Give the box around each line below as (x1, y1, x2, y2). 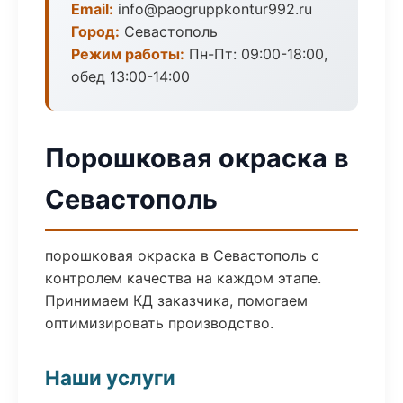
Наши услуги (45, 365, 175, 390)
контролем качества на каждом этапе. (45, 269, 321, 287)
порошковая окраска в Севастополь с (45, 246, 319, 264)
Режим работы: (71, 45, 184, 63)
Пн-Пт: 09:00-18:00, (184, 45, 327, 63)
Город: (71, 22, 120, 40)
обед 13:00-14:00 (71, 67, 190, 85)
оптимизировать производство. (45, 314, 273, 332)
